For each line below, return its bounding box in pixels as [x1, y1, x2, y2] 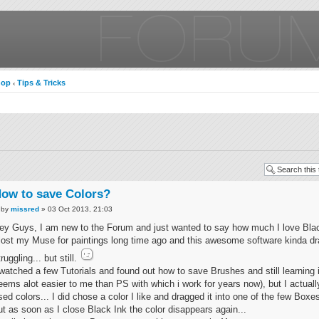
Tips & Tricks [17, 78, 66, 87]
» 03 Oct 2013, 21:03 [39, 204, 113, 213]
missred [11, 204, 39, 213]
